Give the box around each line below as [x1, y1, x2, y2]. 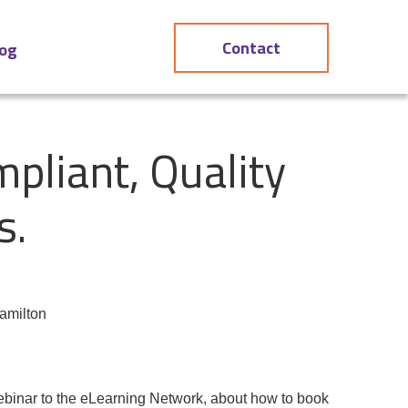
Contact [222, 33, 280, 63]
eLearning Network [80, 391, 203, 406]
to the [41, 391, 80, 406]
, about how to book [203, 391, 329, 406]
